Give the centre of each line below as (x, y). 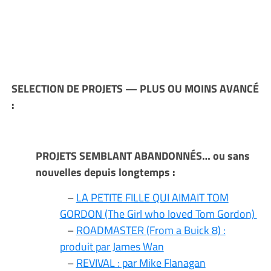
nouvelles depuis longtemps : (106, 172)
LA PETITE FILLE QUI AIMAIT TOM (152, 198)
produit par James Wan (112, 247)
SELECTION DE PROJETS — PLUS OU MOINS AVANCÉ (135, 89)
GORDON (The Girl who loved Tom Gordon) (158, 214)
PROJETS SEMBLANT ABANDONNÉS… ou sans (142, 156)
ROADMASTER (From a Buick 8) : (151, 230)
